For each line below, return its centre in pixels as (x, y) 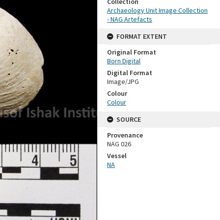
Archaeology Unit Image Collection (157, 10)
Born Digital (124, 61)
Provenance (125, 135)
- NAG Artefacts (130, 19)
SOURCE (129, 119)
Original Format (132, 52)
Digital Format (130, 73)
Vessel (117, 156)
